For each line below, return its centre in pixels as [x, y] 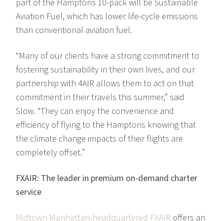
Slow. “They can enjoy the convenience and [95, 111]
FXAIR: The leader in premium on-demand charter [107, 179]
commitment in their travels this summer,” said [100, 98]
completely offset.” [50, 153]
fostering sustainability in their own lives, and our [105, 70]
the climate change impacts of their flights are [99, 139]
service [29, 192]
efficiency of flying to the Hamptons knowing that [106, 125]
